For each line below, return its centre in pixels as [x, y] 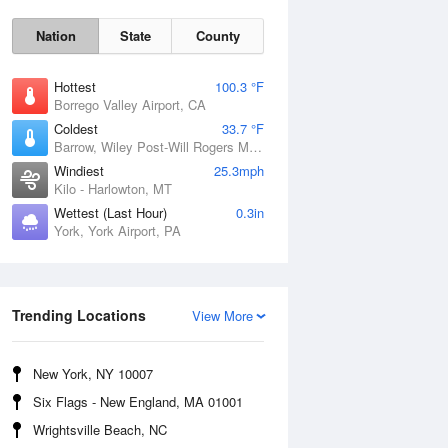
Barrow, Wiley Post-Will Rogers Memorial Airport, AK [255, 146]
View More [222, 315]
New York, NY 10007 [93, 373]
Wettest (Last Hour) [110, 212]
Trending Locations [79, 315]
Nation [55, 35]
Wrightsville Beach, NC [100, 429]
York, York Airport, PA [117, 230]
